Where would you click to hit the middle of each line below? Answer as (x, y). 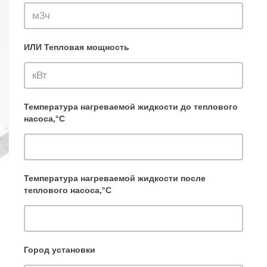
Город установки (60, 250)
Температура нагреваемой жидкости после (115, 178)
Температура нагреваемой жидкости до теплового (131, 107)
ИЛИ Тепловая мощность (77, 47)
